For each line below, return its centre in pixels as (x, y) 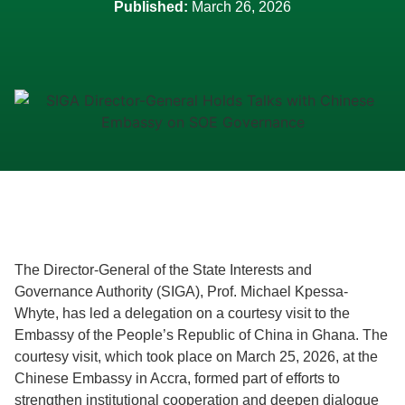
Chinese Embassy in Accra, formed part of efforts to (177, 378)
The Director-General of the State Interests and (163, 270)
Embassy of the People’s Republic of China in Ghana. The (201, 335)
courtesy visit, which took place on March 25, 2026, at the (196, 357)
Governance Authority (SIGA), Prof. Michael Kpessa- (181, 292)
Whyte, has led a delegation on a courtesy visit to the (182, 313)
